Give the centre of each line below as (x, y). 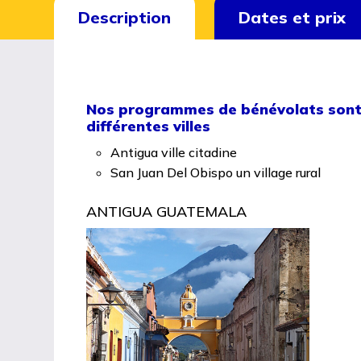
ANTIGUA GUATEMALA (167, 212)
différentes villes (149, 127)
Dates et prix (293, 18)
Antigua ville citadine (174, 153)
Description (125, 18)
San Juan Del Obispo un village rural (216, 173)
